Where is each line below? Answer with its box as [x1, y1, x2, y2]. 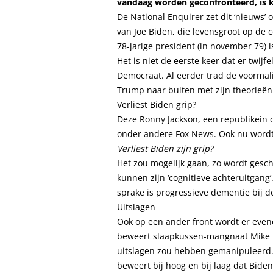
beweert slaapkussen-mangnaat [117, 230, 250, 242]
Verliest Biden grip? [117, 99, 196, 110]
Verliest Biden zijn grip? [117, 143, 213, 154]
